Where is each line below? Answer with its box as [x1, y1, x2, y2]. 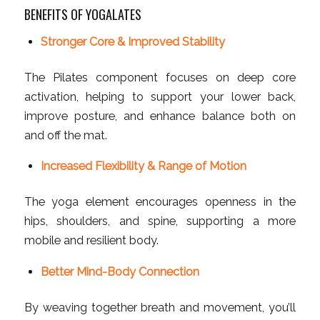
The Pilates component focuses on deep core [24, 70, 296, 84]
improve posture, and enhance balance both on [24, 109, 296, 123]
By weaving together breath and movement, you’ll [24, 300, 296, 314]
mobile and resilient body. [24, 234, 159, 248]
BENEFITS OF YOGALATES [24, 4, 141, 24]
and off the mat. [24, 128, 107, 142]
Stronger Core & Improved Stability [40, 34, 225, 49]
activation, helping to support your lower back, [24, 89, 296, 104]
